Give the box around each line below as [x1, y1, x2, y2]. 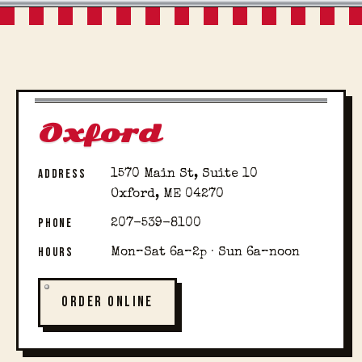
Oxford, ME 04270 [111, 187, 224, 201]
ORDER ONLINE [61, 293, 154, 311]
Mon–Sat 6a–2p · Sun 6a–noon [111, 246, 300, 260]
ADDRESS [38, 166, 86, 182]
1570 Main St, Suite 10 [111, 167, 258, 181]
